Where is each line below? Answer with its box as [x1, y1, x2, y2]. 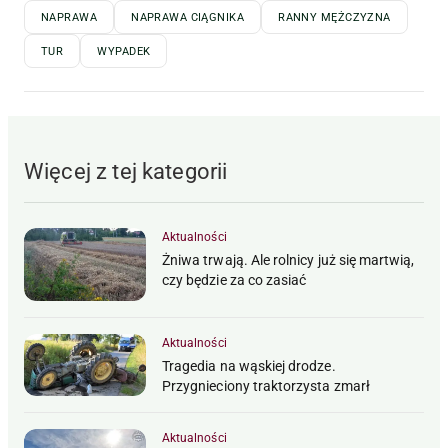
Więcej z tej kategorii [24, 159, 228, 185]
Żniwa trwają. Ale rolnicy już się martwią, [162, 252, 415, 269]
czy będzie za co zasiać [162, 272, 307, 289]
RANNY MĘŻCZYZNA [278, 11, 391, 25]
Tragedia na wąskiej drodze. [162, 358, 336, 375]
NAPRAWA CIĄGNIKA [131, 11, 245, 25]
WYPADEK [97, 45, 151, 59]
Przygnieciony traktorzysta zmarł [162, 378, 370, 395]
